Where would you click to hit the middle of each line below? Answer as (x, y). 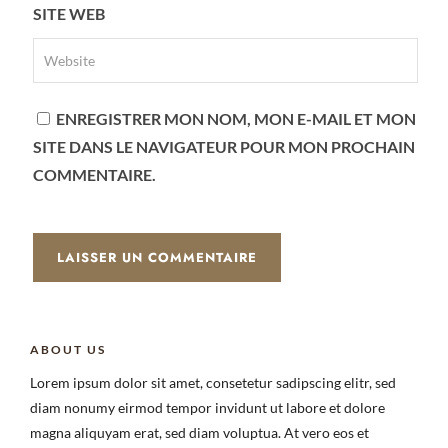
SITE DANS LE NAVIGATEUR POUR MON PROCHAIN (223, 146)
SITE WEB (68, 13)
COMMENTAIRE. (94, 174)
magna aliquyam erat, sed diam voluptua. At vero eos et (199, 432)
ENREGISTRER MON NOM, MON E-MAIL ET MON (235, 118)
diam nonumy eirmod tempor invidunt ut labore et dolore (207, 407)
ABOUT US (68, 349)
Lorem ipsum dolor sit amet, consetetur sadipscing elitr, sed (213, 382)
